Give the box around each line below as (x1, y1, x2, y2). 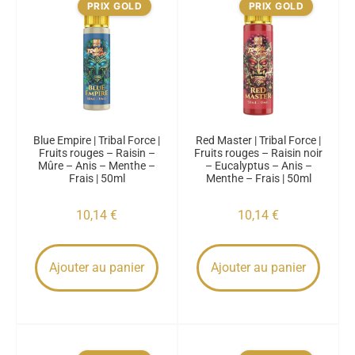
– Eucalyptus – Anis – (204, 159, 312, 172)
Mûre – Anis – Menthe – (38, 159, 155, 172)
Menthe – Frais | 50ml (205, 172, 311, 185)
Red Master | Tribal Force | (196, 134, 321, 147)
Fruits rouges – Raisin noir (194, 147, 323, 159)
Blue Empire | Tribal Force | (33, 134, 160, 147)
